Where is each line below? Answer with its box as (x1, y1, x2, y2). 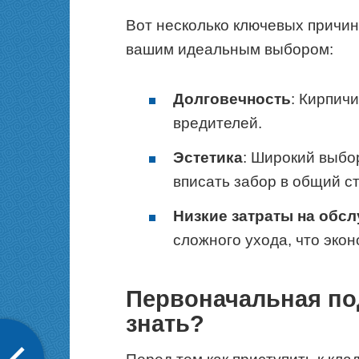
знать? (126, 311, 204, 337)
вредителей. (173, 114, 262, 131)
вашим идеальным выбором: (126, 40, 333, 58)
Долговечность (173, 90, 291, 107)
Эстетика (173, 149, 243, 167)
